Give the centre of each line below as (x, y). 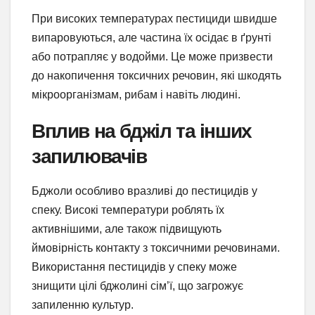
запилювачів (89, 156)
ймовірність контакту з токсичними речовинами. (156, 247)
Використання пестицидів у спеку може (134, 266)
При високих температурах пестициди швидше (154, 18)
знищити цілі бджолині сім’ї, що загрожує (137, 285)
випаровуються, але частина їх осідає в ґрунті (152, 37)
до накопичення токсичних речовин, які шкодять (156, 75)
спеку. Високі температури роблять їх (128, 210)
